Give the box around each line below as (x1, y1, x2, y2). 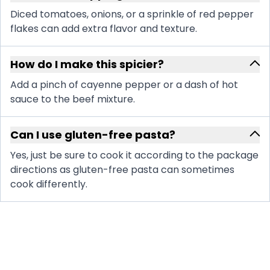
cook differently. (10, 177, 87, 191)
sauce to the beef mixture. (10, 92, 135, 106)
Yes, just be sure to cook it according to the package (10, 148, 259, 162)
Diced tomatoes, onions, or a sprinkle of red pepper (10, 7, 254, 21)
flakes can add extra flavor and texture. (10, 21, 197, 36)
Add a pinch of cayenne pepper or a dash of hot (10, 77, 238, 92)
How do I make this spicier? (10, 56, 164, 72)
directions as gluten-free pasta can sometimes (10, 162, 234, 177)
